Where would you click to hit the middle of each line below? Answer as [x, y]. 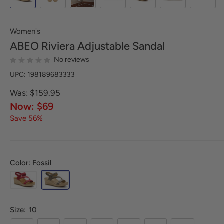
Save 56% [26, 118]
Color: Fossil [31, 163]
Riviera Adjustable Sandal [102, 46]
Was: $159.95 [35, 93]
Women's [25, 31]
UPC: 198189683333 [42, 75]
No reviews [72, 60]
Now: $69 [32, 106]
